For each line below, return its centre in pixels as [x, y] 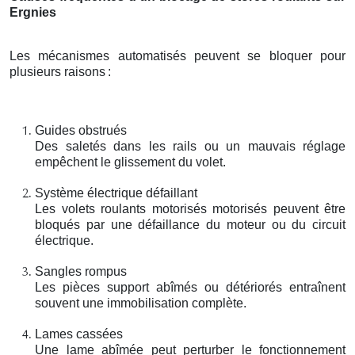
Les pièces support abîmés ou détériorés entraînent [190, 287]
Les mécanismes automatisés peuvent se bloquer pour [177, 55]
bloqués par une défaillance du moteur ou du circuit [190, 224]
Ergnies [33, 12]
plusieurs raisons [57, 71]
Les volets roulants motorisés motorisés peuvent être [190, 208]
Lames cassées [79, 334]
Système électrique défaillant [116, 193]
